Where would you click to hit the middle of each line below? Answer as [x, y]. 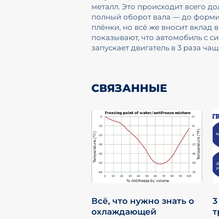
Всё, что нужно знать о [143, 201]
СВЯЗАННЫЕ [130, 88]
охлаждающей [124, 212]
